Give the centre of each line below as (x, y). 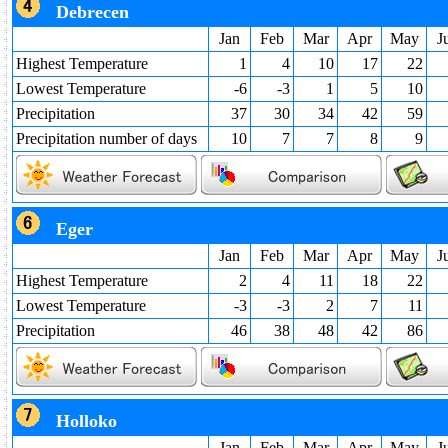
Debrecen (92, 12)
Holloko (86, 421)
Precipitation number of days (106, 138)
